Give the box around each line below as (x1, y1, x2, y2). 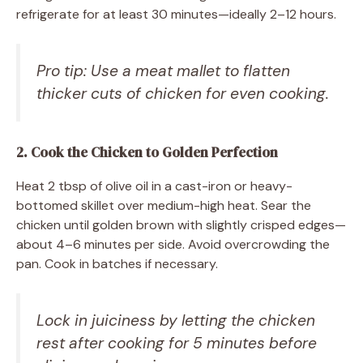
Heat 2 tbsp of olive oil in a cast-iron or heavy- (16, 177, 293, 195)
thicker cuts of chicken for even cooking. (36, 83, 329, 104)
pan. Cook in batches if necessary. (16, 255, 218, 273)
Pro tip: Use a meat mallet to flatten (36, 60, 290, 81)
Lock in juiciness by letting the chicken (36, 310, 315, 331)
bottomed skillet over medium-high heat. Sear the (16, 197, 311, 215)
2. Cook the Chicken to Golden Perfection (16, 143, 278, 163)
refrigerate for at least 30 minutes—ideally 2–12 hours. (16, 5, 336, 23)
